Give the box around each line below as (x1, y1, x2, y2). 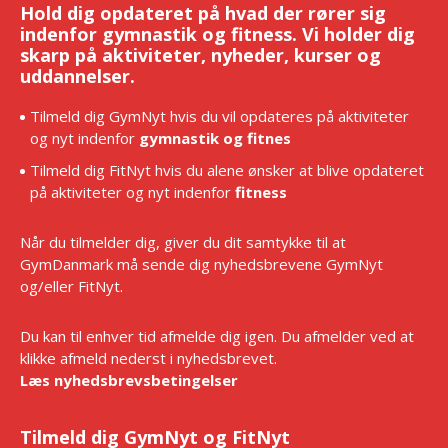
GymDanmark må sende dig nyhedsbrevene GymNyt (20, 254, 383, 275)
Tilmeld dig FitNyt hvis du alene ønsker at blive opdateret (30, 160, 424, 181)
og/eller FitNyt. (20, 276, 123, 297)
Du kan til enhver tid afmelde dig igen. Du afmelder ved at (20, 326, 414, 347)
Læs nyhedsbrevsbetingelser (20, 370, 238, 391)
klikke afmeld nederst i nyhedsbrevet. (20, 348, 277, 369)
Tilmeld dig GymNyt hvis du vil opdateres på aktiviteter (30, 106, 409, 127)
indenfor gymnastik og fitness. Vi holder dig (20, 22, 415, 47)
